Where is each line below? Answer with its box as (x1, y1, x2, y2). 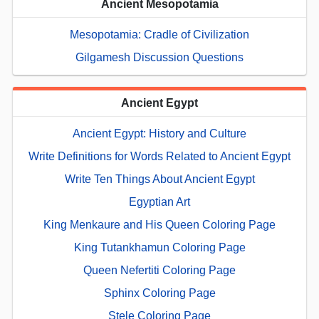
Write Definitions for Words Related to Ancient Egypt (28, 150, 291, 162)
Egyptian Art (129, 195, 190, 208)
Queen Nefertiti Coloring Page (83, 263, 236, 276)
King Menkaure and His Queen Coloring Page (43, 218, 276, 231)
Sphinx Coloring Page (103, 286, 216, 299)
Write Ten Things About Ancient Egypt (64, 172, 255, 185)
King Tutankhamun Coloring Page (73, 241, 246, 253)
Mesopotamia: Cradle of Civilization (70, 28, 249, 41)
